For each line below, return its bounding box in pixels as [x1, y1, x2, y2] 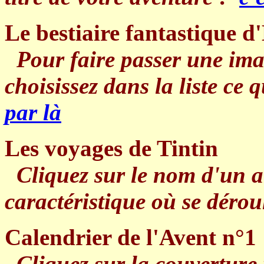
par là [5, 100, 61, 125]
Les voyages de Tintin [5, 136, 218, 161]
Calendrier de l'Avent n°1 [5, 225, 256, 250]
